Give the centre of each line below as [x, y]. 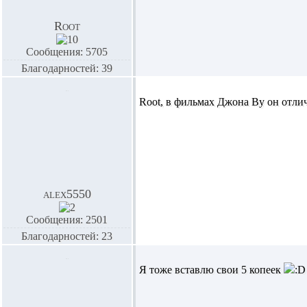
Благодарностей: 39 [67, 68]
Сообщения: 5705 [67, 52]
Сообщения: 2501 [67, 220]
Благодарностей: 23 [67, 236]
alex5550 [67, 194]
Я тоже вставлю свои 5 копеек [211, 270]
